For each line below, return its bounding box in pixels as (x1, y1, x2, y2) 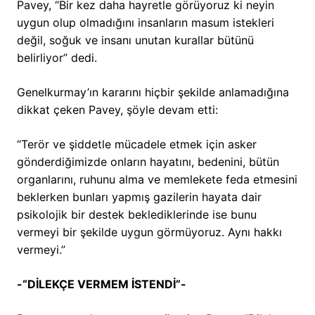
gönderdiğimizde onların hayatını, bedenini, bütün (17, 155, 279, 169)
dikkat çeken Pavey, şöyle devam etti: (17, 103, 218, 117)
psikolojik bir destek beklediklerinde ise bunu (17, 207, 257, 222)
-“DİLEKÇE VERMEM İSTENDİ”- (17, 277, 186, 292)
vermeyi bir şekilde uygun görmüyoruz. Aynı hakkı (17, 225, 282, 240)
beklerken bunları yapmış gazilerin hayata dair (17, 190, 262, 205)
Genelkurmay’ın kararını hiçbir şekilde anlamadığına (17, 85, 289, 100)
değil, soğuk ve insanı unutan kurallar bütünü (17, 33, 254, 48)
